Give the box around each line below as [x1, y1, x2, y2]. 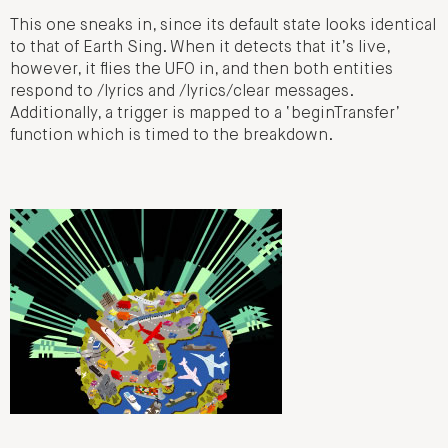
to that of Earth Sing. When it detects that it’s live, [10, 40, 390, 57]
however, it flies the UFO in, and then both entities [10, 62, 393, 79]
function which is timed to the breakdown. [10, 128, 333, 145]
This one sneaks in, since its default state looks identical [10, 18, 436, 35]
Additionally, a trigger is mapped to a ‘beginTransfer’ [10, 106, 400, 123]
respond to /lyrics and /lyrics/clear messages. [10, 84, 353, 101]
